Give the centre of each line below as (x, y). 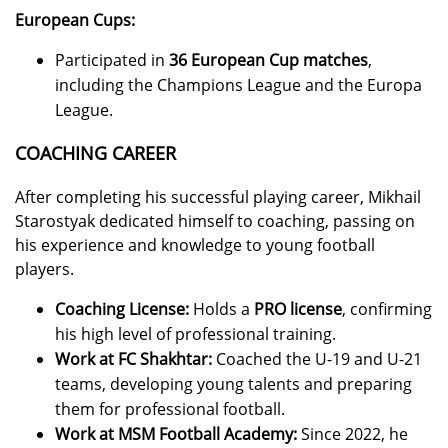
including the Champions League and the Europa (238, 85)
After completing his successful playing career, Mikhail (218, 197)
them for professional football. (170, 409)
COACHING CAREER (95, 153)
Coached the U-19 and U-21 (317, 359)
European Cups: (75, 20)
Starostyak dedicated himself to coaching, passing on (215, 221)
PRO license (298, 309)
